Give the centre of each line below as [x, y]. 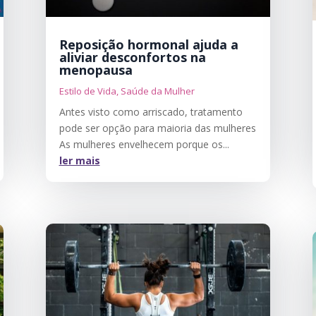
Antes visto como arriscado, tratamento [151, 111]
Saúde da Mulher [157, 91]
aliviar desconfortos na [132, 57]
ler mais [79, 160]
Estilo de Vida [87, 91]
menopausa [96, 69]
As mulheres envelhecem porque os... [144, 144]
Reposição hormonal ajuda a [148, 44]
